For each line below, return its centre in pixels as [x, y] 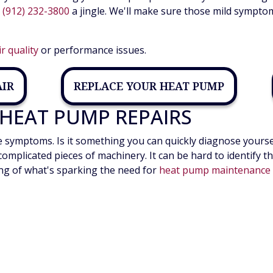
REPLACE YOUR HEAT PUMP [149, 86]
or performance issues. [92, 50]
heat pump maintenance [215, 170]
